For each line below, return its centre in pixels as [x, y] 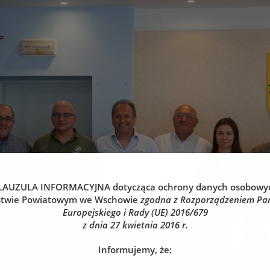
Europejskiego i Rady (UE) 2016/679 [135, 212]
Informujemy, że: [135, 250]
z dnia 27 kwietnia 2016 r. [135, 225]
